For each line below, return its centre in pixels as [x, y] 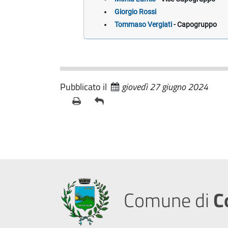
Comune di [166, 200]
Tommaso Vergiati [143, 24]
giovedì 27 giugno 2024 [165, 87]
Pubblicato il [85, 87]
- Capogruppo [194, 24]
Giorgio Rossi [135, 12]
